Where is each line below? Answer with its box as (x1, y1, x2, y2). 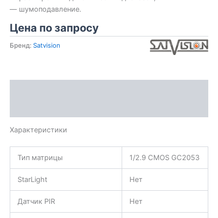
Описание (10, 84, 45, 93)
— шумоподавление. (10, 4, 81, 14)
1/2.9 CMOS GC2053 (129, 153, 200, 163)
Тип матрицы (17, 153, 63, 163)
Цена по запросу (10, 21, 99, 35)
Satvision (33, 41, 60, 50)
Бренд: (10, 41, 33, 50)
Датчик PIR (17, 197, 55, 206)
